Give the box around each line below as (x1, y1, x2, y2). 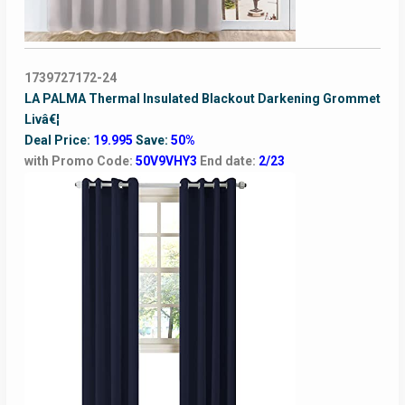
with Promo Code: (24, 154, 136, 169)
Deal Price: (24, 133, 93, 148)
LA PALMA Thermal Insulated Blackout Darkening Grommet (24, 91, 381, 107)
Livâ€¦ (24, 112, 60, 127)
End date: (199, 154, 259, 169)
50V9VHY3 (135, 154, 200, 169)
